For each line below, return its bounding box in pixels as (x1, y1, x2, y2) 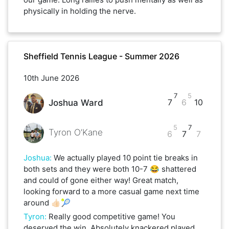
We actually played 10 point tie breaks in (54, 152, 198, 163)
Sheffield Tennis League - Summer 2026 (24, 51, 179, 61)
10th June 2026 (24, 73, 79, 83)
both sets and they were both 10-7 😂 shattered (24, 164, 196, 174)
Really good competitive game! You (49, 211, 175, 221)
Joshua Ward (48, 98, 103, 108)
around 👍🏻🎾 (24, 197, 71, 208)
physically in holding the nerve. (24, 6, 136, 16)
